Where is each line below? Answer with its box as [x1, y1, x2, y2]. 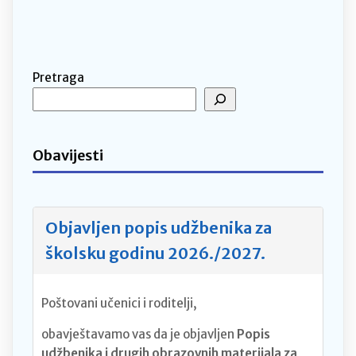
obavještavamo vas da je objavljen [41, 326, 237, 342]
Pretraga [33, 70, 84, 85]
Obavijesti [33, 145, 103, 164]
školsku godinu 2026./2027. [45, 242, 265, 263]
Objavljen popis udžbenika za [45, 217, 272, 238]
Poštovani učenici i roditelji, [41, 295, 197, 311]
